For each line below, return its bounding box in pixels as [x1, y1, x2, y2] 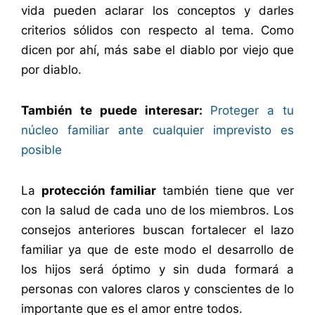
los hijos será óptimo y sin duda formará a [21, 262, 294, 276]
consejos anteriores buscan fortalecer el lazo [21, 222, 294, 237]
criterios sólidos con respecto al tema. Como [21, 23, 294, 38]
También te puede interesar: [21, 103, 202, 118]
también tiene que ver [156, 183, 295, 198]
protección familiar [41, 183, 157, 198]
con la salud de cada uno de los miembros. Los [21, 202, 294, 217]
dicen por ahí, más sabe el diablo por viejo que [21, 43, 294, 58]
